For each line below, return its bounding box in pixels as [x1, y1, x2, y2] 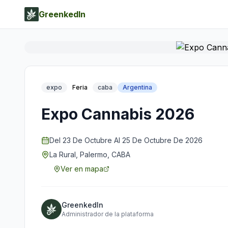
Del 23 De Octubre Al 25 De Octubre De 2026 [49, 136, 203, 145]
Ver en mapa [61, 164, 103, 173]
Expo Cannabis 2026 [41, 105, 194, 123]
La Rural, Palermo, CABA [49, 150, 130, 159]
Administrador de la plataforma [62, 210, 154, 218]
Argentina [123, 83, 152, 91]
